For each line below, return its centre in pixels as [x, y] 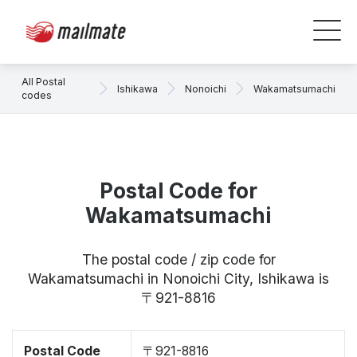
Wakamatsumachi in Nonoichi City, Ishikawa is [178, 279]
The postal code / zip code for [178, 259]
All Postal [43, 82]
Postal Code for [178, 191]
